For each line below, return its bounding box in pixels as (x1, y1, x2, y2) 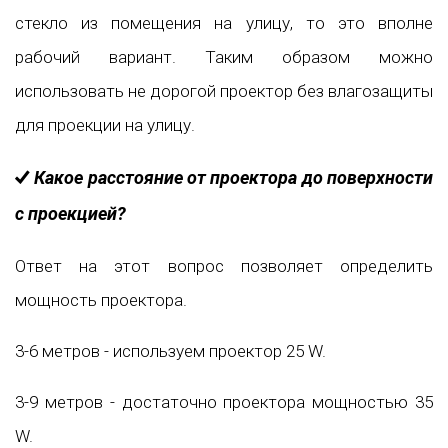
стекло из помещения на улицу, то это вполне (15, 13, 433, 34)
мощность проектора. (15, 289, 187, 310)
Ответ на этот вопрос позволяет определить (15, 255, 433, 276)
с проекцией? (15, 202, 126, 224)
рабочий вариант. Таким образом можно (15, 47, 433, 68)
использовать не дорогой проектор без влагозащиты (15, 81, 433, 102)
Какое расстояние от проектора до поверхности (34, 166, 434, 188)
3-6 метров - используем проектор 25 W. (15, 340, 326, 361)
